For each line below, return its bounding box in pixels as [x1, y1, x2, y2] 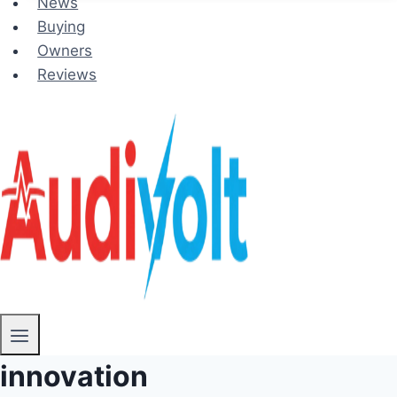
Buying [37, 17, 86, 35]
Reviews [37, 65, 97, 83]
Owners [37, 41, 93, 59]
